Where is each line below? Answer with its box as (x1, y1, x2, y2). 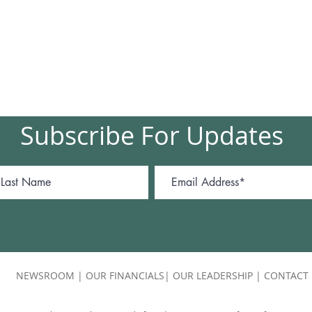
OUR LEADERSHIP (173, 269, 253, 282)
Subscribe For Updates (19, 118, 283, 152)
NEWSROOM (16, 269, 75, 282)
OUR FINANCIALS (86, 269, 164, 282)
